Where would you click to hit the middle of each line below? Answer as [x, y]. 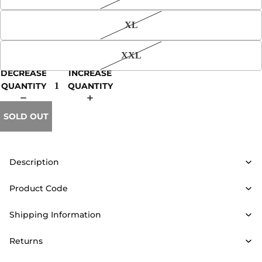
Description [34, 162]
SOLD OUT [26, 116]
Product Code [39, 188]
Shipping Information [55, 215]
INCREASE [90, 73]
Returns [26, 241]
